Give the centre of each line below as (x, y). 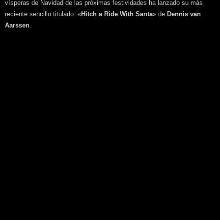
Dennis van (184, 14)
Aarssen (17, 25)
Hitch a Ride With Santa (117, 14)
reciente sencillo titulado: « (43, 14)
